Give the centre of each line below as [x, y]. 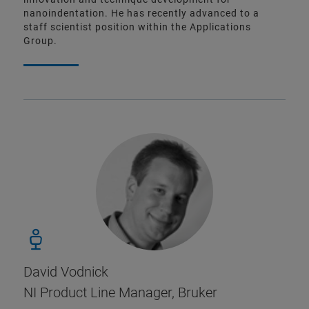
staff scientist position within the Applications [137, 27]
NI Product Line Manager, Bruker [120, 293]
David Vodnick [66, 272]
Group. [40, 41]
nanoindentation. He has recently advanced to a [141, 13]
